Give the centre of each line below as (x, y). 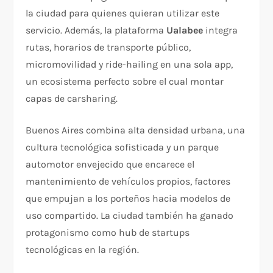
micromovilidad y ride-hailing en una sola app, (129, 65)
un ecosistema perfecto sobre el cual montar (125, 82)
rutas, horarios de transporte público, (108, 48)
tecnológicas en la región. (83, 250)
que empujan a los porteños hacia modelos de (128, 199)
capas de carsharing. (72, 99)
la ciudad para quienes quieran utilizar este (123, 13)
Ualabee (185, 30)
